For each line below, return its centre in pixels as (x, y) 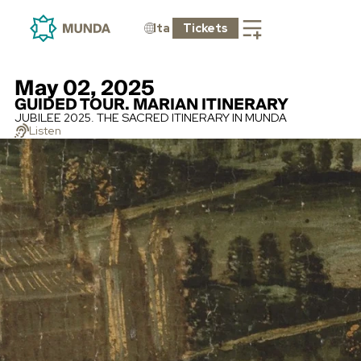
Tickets (205, 28)
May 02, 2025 (84, 88)
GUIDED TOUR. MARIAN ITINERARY (151, 104)
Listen (45, 130)
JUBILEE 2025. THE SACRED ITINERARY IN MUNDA (150, 117)
